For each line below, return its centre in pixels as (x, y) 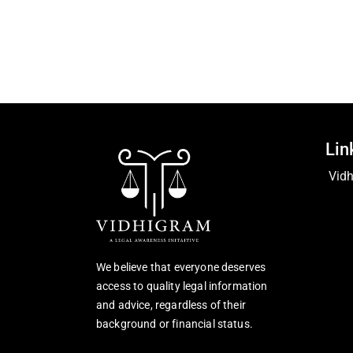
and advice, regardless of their (171, 305)
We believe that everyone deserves (181, 268)
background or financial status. (175, 324)
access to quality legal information (182, 286)
